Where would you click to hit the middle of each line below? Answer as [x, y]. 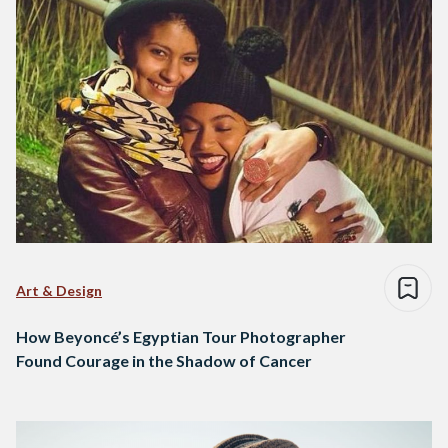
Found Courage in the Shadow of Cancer [164, 361]
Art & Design [59, 291]
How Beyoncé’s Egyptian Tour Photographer [181, 337]
